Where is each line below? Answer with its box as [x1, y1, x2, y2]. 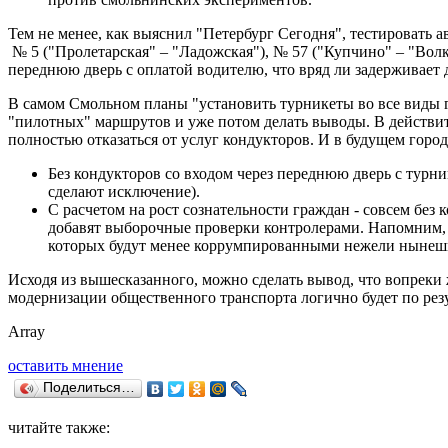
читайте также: [8, 419, 110, 437]
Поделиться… [43, 380, 135, 396]
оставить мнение [8, 357, 123, 375]
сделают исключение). [48, 183, 200, 201]
